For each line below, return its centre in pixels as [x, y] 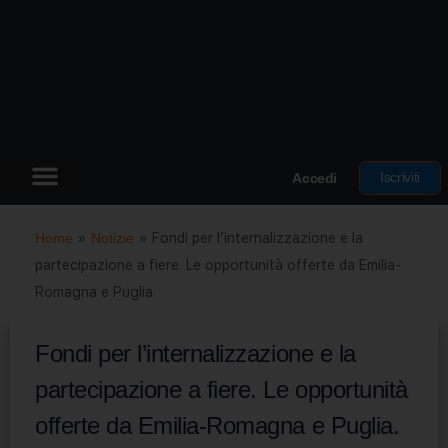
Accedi [315, 177]
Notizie [112, 237]
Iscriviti [400, 176]
